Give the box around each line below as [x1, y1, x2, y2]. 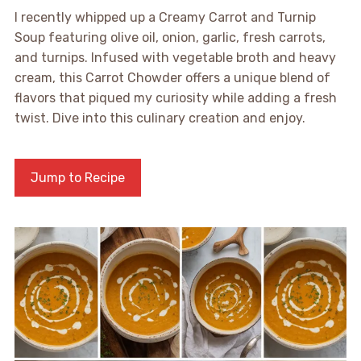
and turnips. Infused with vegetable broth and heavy [14, 49, 336, 65]
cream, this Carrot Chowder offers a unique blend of [14, 69, 330, 85]
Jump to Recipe [30, 169, 125, 185]
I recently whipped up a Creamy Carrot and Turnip [14, 9, 316, 25]
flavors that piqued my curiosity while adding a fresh [14, 89, 337, 106]
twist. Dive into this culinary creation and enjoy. [14, 110, 305, 126]
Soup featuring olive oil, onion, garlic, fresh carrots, [14, 29, 326, 45]
